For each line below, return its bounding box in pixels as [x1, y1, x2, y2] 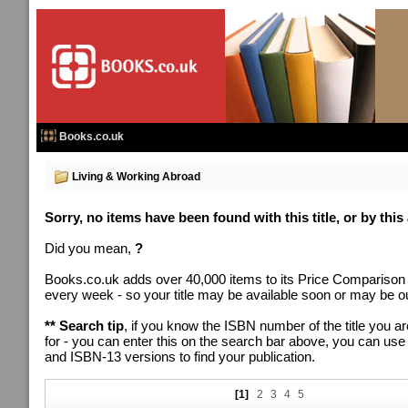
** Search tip [45, 318, 124, 333]
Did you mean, [45, 240, 135, 256]
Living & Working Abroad [72, 170, 200, 183]
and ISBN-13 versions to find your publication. [45, 349, 315, 364]
